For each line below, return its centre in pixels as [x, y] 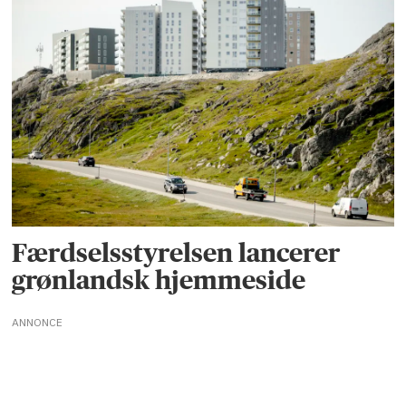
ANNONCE [38, 323]
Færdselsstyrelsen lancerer [176, 253]
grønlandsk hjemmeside [159, 280]
